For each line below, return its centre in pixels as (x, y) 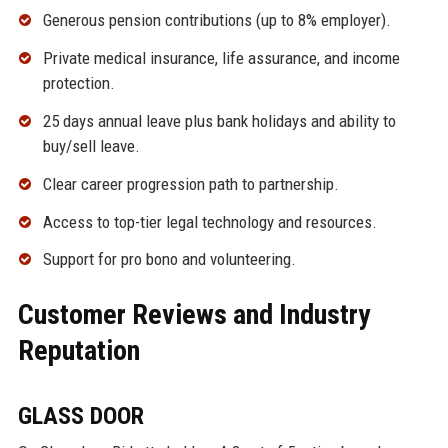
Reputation (78, 351)
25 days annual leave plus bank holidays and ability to (219, 121)
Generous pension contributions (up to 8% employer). (216, 20)
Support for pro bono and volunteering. (169, 259)
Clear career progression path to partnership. (190, 183)
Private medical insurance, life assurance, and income (221, 58)
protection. (78, 83)
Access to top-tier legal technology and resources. (209, 221)
